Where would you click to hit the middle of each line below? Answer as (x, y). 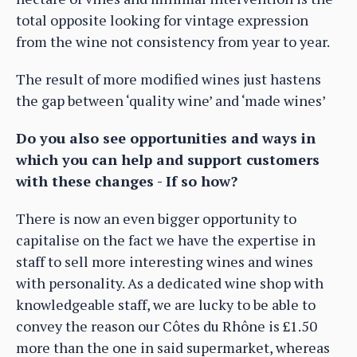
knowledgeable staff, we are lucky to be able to (166, 305)
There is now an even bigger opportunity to (156, 219)
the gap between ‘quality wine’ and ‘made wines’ (171, 101)
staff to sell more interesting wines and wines (165, 262)
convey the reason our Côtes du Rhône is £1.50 (167, 326)
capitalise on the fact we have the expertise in (166, 240)
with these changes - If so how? (127, 181)
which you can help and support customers (168, 160)
